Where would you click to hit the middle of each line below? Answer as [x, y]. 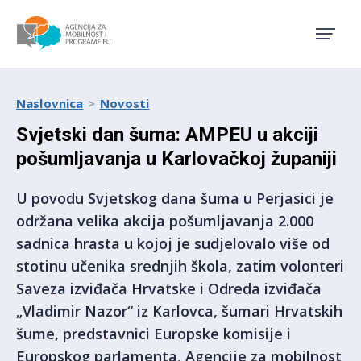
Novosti [124, 103]
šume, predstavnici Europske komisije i [154, 334]
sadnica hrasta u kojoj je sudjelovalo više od [173, 243]
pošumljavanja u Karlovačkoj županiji [176, 159]
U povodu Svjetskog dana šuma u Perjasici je [175, 198]
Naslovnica [50, 103]
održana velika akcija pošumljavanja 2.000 [165, 221]
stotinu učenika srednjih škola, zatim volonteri [180, 266]
